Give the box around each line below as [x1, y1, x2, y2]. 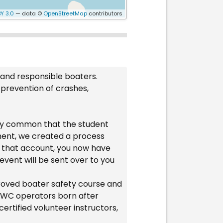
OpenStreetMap [43, 9, 87, 18]
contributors [87, 9, 122, 18]
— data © [13, 9, 43, 18]
